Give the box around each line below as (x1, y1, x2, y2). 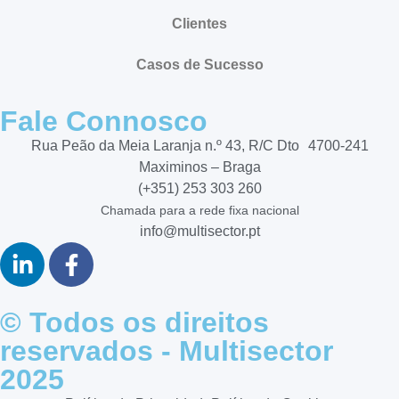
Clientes (172, 16, 227, 32)
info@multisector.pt (139, 224, 260, 240)
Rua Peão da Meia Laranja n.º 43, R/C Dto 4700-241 (30, 138, 369, 154)
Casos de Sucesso (135, 57, 264, 73)
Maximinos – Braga (138, 159, 261, 175)
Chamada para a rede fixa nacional (100, 203, 299, 218)
